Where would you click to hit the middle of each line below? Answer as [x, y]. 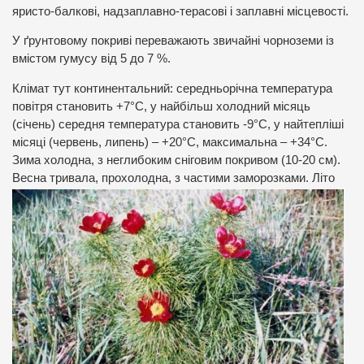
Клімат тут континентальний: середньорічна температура [172, 88]
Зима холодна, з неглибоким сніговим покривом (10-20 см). [176, 160]
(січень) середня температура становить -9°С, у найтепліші [178, 124]
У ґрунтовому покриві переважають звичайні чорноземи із [173, 41]
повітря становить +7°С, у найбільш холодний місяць [161, 106]
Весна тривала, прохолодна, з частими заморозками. [162, 178]
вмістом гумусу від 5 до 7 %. [91, 59]
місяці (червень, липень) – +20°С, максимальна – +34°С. [170, 142]
